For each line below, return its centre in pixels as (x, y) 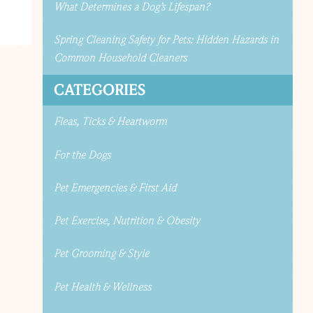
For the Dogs (82, 155)
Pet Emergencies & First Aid (115, 188)
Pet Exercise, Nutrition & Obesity (126, 221)
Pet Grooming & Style (101, 254)
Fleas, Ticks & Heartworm (110, 122)
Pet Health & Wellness (102, 287)
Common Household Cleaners (120, 58)
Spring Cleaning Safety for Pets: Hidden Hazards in (166, 39)
